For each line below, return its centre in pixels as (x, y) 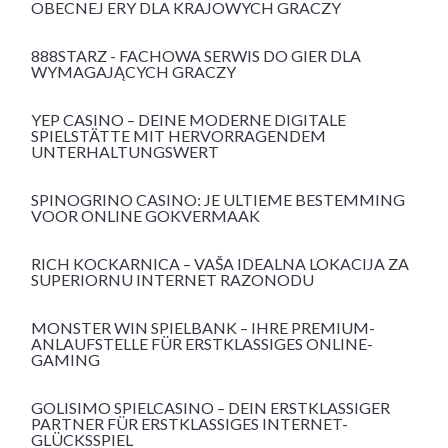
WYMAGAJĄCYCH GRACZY (133, 72)
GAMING (65, 360)
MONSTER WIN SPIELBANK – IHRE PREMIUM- (203, 328)
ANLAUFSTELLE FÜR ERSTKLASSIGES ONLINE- (202, 344)
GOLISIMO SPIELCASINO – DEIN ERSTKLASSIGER (210, 408)
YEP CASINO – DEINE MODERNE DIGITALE (188, 120)
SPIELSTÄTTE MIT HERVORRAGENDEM (178, 136)
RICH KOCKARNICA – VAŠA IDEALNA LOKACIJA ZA (220, 264)
